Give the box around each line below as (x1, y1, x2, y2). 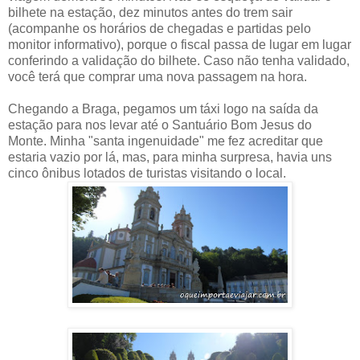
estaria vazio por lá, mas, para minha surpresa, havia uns (8, 149, 332, 164)
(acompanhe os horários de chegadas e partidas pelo (8, 21, 311, 35)
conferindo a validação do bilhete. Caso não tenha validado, (8, 53, 350, 67)
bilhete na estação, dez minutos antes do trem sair (8, 5, 292, 19)
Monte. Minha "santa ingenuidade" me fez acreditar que (8, 133, 323, 148)
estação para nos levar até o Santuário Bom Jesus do (8, 117, 312, 132)
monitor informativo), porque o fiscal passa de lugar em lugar (8, 37, 351, 51)
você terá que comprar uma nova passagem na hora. (8, 69, 307, 84)
